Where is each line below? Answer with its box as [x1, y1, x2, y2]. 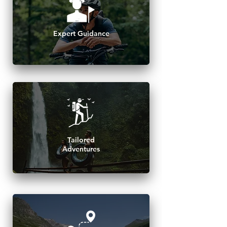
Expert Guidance [53, 29, 109, 38]
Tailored [67, 135, 95, 144]
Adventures [62, 144, 100, 154]
